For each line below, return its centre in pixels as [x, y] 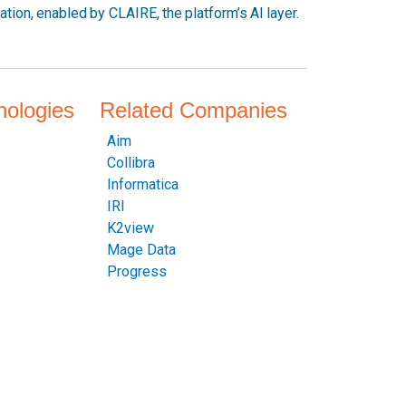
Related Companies [193, 110]
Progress [136, 271]
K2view [130, 228]
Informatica [142, 184]
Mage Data [141, 250]
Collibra [130, 163]
